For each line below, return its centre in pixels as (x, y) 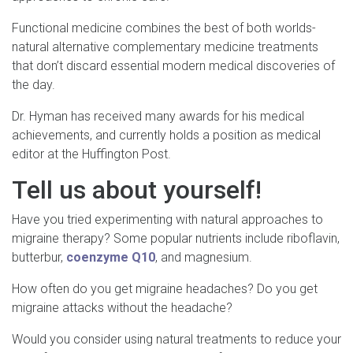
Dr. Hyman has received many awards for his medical (158, 116)
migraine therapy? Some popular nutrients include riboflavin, (176, 238)
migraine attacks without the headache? (122, 307)
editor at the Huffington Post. (91, 154)
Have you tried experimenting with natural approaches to (167, 219)
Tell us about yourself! (137, 190)
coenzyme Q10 (111, 257)
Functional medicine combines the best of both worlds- (164, 28)
